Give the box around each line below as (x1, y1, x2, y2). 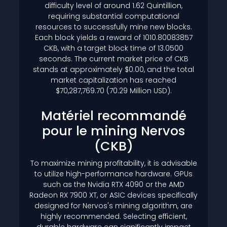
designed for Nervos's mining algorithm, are (34, 200, 193, 211)
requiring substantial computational (48, 11, 179, 21)
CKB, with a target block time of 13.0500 (44, 43, 183, 53)
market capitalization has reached (51, 74, 176, 85)
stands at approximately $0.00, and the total (33, 64, 194, 74)
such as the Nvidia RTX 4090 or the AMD (43, 179, 184, 190)
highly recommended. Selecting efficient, (40, 211, 187, 221)
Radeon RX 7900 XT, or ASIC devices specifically (29, 190, 198, 200)
